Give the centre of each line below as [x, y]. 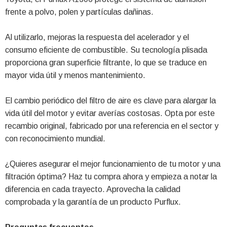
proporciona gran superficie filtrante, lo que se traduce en [106, 62]
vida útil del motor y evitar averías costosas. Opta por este [110, 113]
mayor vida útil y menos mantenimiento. [75, 75]
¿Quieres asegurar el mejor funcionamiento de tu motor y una [113, 164]
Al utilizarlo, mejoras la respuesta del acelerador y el [97, 37]
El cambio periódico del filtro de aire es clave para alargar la [110, 100]
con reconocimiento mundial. [55, 138]
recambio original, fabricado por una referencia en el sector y [112, 126]
